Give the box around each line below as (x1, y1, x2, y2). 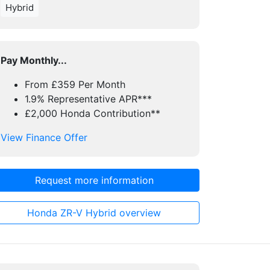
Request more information (34, 174, 154, 186)
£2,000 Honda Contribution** (25, 107, 160, 119)
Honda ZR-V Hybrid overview (27, 207, 161, 219)
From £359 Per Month (25, 78, 125, 90)
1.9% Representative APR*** (25, 93, 152, 105)
